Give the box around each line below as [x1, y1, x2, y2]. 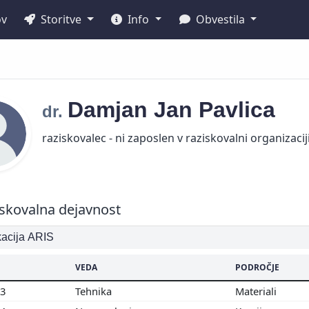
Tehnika [75, 283, 114, 298]
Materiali [235, 283, 279, 298]
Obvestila [192, 12, 248, 27]
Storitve [38, 12, 85, 27]
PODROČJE [235, 261, 279, 273]
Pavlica [199, 97, 281, 122]
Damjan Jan [68, 97, 199, 122]
